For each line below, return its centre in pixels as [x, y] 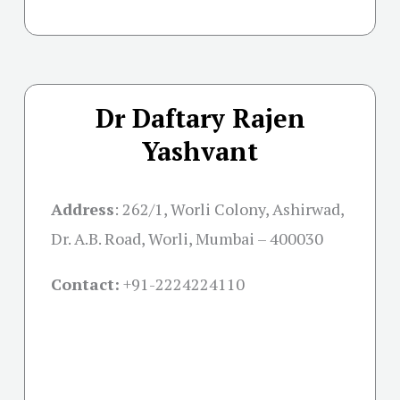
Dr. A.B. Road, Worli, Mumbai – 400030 [187, 239]
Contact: [85, 284]
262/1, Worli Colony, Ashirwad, [233, 209]
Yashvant [200, 151]
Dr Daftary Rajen [200, 118]
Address [83, 209]
